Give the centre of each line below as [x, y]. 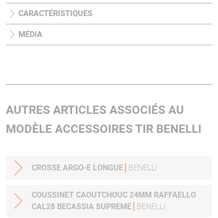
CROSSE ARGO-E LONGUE [109, 168]
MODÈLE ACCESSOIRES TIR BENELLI [104, 129]
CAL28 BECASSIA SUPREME [82, 207]
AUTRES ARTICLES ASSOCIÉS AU [95, 110]
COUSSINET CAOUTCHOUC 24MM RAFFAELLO [114, 195]
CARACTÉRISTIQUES [55, 14]
